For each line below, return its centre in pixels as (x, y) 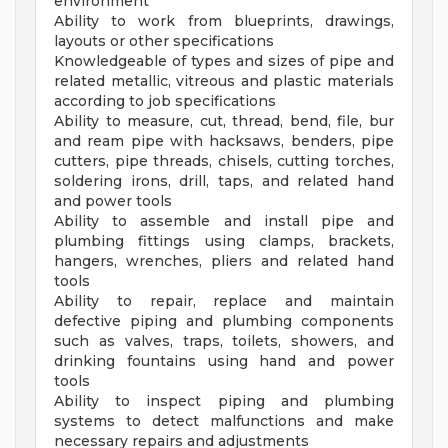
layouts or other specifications (164, 41)
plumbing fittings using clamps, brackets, (224, 241)
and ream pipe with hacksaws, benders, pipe (224, 141)
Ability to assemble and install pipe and (224, 221)
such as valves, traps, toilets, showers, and (224, 341)
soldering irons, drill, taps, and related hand (224, 181)
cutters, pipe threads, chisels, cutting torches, (224, 161)
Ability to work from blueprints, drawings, (224, 21)
